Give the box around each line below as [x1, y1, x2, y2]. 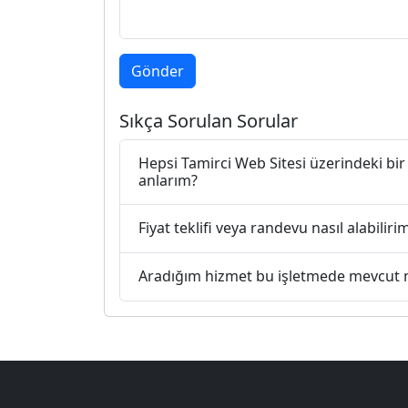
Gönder [131, 60, 184, 81]
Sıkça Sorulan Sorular [119, 107, 298, 133]
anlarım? [138, 169, 198, 190]
